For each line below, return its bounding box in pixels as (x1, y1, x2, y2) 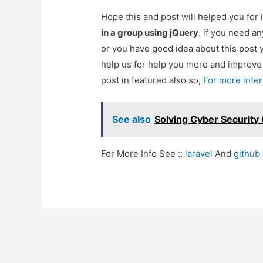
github (234, 148, 261, 160)
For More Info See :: (101, 148, 186, 160)
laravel (185, 148, 213, 160)
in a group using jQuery (101, 27, 199, 39)
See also (112, 113, 151, 126)
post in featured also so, (101, 75, 204, 86)
